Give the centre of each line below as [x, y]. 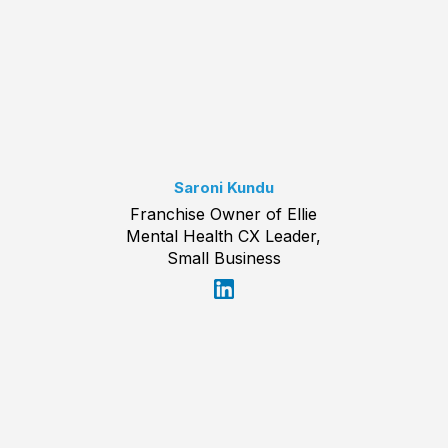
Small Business [223, 258]
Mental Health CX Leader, [224, 236]
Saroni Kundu [223, 188]
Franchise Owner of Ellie [224, 214]
